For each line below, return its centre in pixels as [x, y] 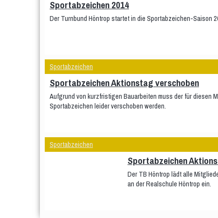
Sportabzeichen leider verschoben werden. [108, 106]
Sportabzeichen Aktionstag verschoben [124, 83]
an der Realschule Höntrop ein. [169, 184]
